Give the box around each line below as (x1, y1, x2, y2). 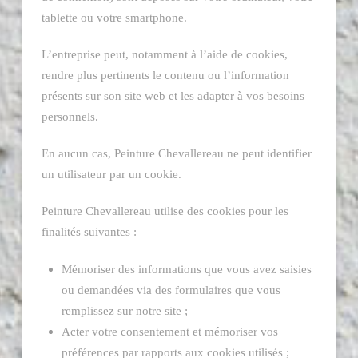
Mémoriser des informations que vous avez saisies (62, 261, 312, 276)
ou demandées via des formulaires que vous (62, 282, 281, 296)
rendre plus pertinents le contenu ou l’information (41, 67, 289, 82)
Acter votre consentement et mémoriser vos (62, 324, 279, 338)
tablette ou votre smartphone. (41, 10, 187, 24)
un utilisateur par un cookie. (41, 167, 181, 181)
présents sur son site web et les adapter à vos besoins (41, 88, 304, 102)
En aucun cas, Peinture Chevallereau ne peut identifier (41, 146, 312, 161)
